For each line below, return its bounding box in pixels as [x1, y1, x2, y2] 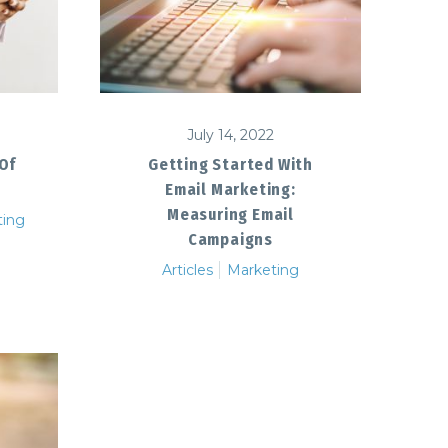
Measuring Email [166, 204, 294, 224]
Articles [162, 260, 213, 279]
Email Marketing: [165, 179, 296, 199]
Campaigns [187, 229, 274, 249]
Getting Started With [147, 154, 313, 174]
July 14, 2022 [187, 125, 274, 144]
